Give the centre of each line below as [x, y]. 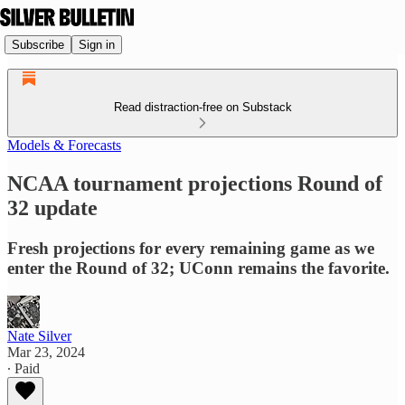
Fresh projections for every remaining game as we [191, 248]
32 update [52, 207]
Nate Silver [39, 335]
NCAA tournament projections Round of [195, 183]
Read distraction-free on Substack [202, 107]
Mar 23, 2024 [46, 352]
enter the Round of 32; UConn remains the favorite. [198, 268]
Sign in [97, 44]
